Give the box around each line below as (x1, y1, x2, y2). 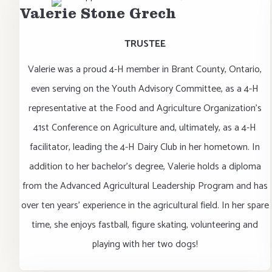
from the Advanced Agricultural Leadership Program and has (22, 178, 268, 194)
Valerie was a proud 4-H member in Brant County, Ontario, (28, 61, 262, 78)
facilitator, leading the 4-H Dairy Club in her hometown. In (30, 139, 260, 155)
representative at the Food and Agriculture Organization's (28, 100, 262, 117)
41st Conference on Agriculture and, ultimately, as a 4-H (33, 120, 257, 136)
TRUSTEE (124, 36, 166, 52)
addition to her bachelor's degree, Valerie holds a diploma (29, 158, 261, 175)
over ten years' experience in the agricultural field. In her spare (21, 197, 269, 214)
